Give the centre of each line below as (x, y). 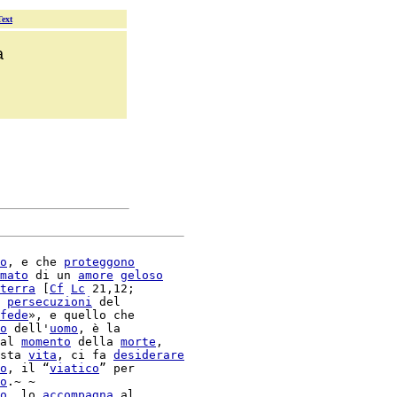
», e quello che (82, 315)
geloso (142, 275)
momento (46, 342)
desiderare (149, 355)
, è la (99, 328)
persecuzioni (50, 302)
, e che (35, 262)
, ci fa (85, 355)
